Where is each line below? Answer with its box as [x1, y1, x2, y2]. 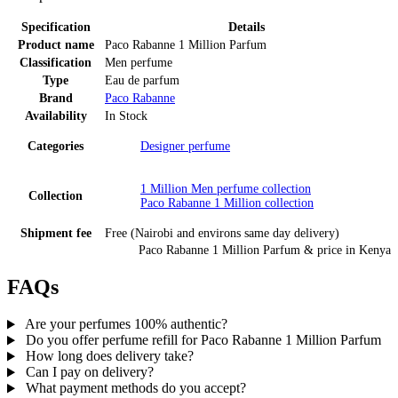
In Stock [105, 108, 147, 123]
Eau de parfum [105, 73, 179, 87]
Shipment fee [20, 226, 92, 240]
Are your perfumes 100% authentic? [24, 316, 227, 332]
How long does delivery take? [25, 348, 194, 364]
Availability [24, 108, 87, 123]
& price [300, 243, 346, 257]
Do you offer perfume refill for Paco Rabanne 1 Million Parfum [25, 332, 381, 348]
